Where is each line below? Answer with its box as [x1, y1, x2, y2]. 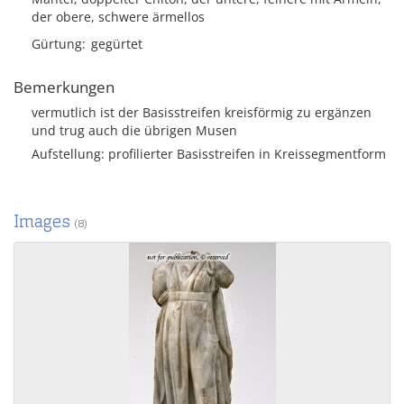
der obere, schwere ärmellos [32, 8, 205, 25]
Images [14, 210, 74, 233]
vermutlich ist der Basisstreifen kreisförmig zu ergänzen [32, 104, 372, 121]
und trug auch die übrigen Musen [32, 122, 237, 139]
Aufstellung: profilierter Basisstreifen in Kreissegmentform [32, 145, 386, 162]
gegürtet [91, 35, 142, 52]
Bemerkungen [14, 77, 115, 97]
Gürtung [32, 35, 82, 52]
